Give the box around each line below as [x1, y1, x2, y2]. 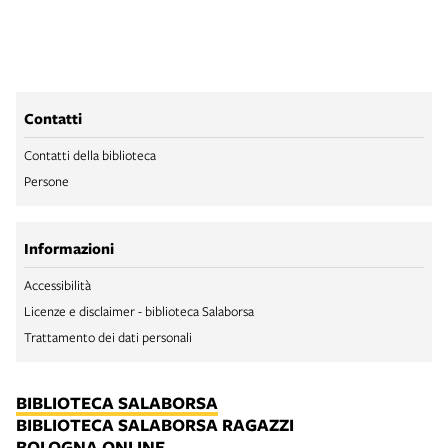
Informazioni [24, 238, 114, 259]
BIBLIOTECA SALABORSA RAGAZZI [16, 413, 294, 436]
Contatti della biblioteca [24, 146, 156, 164]
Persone [24, 172, 69, 190]
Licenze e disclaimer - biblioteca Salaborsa [24, 302, 254, 320]
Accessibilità [24, 276, 91, 294]
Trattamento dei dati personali [24, 328, 192, 346]
